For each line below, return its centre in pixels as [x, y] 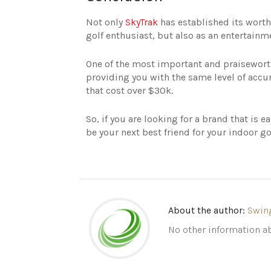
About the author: [208, 210]
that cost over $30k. [129, 90]
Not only [106, 22]
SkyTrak [142, 22]
